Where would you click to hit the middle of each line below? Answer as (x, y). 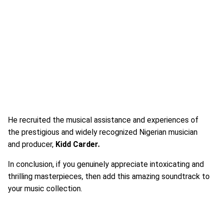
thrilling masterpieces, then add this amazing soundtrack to (109, 176)
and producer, (32, 144)
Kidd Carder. (78, 144)
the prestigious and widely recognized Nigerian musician (103, 132)
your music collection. (45, 189)
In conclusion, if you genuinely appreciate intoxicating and (106, 164)
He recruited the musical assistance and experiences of (103, 120)
